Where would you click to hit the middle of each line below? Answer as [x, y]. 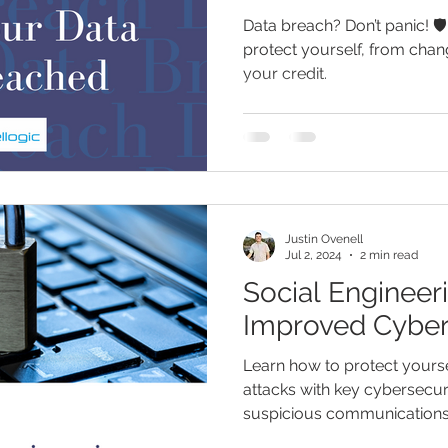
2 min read [389, 255]
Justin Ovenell [324, 238]
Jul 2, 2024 [313, 255]
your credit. [285, 73]
